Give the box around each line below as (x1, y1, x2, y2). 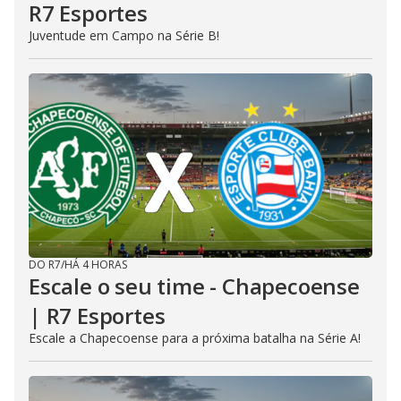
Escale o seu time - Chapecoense (29, 271, 360, 301)
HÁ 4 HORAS (64, 257, 127, 272)
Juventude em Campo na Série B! (29, 27, 219, 44)
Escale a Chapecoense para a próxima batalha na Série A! (29, 329, 361, 346)
